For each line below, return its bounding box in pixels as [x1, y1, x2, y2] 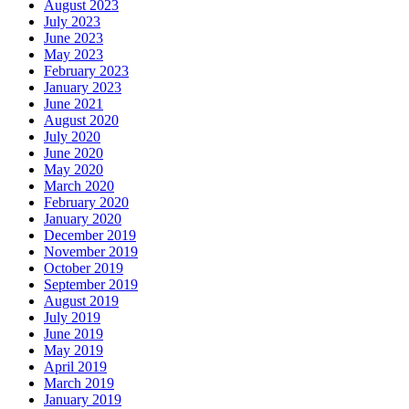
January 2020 [44, 211, 121, 227]
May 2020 [44, 162, 103, 178]
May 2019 [44, 342, 103, 359]
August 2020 [44, 112, 119, 129]
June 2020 [44, 145, 103, 162]
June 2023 [44, 30, 103, 47]
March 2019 [44, 375, 114, 392]
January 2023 [44, 79, 121, 96]
